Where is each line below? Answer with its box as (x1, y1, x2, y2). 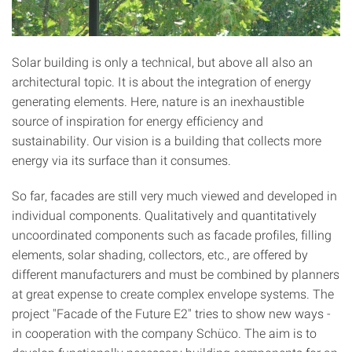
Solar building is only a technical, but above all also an (12, 53, 313, 71)
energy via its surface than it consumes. (12, 152, 231, 169)
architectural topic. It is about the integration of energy (12, 73, 311, 90)
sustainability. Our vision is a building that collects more (12, 132, 321, 149)
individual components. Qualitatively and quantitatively (12, 207, 317, 224)
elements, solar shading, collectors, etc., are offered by (12, 246, 308, 263)
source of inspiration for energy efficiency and (12, 112, 263, 130)
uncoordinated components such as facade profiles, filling (12, 226, 332, 244)
